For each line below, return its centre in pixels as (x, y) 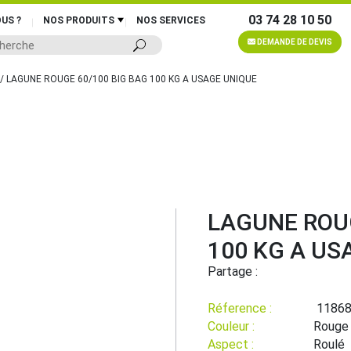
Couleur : (231, 326)
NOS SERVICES (171, 20)
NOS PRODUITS (79, 20)
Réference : (240, 308)
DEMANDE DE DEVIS (294, 42)
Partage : (234, 272)
